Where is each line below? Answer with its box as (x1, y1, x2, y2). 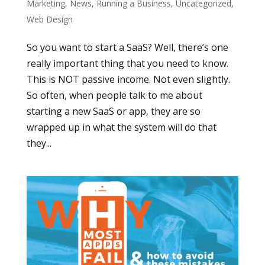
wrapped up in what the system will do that (26, 120, 216, 134)
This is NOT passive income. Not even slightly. (26, 72, 230, 86)
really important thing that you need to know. (26, 56, 228, 70)
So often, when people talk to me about (26, 88, 202, 102)
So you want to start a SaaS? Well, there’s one (26, 40, 228, 54)
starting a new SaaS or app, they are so (26, 104, 201, 118)
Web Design (26, 13, 73, 25)
